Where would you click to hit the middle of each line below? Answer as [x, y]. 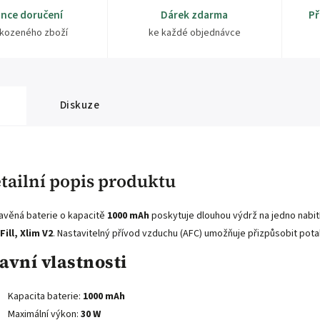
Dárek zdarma [195, 15]
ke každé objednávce [194, 33]
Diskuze [79, 105]
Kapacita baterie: [45, 296]
